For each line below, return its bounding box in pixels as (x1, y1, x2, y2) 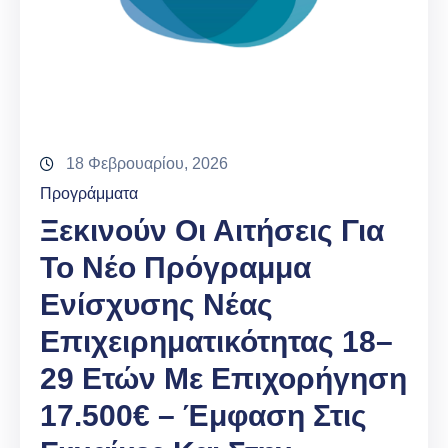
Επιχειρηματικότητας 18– (40, 325, 393, 359)
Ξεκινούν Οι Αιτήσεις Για (40, 214, 384, 248)
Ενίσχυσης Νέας (40, 288, 273, 322)
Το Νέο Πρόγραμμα (40, 251, 311, 285)
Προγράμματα (40, 185, 138, 203)
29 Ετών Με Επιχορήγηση (40, 362, 407, 396)
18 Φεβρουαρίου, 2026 (66, 155, 228, 173)
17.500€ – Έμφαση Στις (40, 399, 367, 433)
